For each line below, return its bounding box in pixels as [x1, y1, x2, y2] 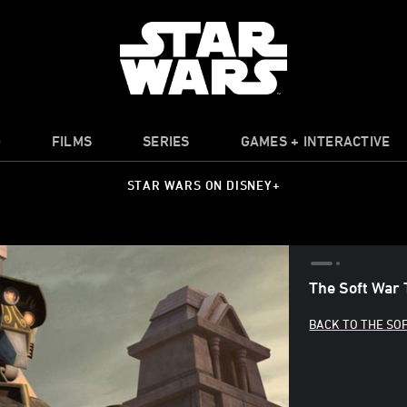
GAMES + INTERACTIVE [240, 133, 391, 149]
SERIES [143, 133, 190, 149]
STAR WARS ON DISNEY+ [126, 177, 281, 194]
